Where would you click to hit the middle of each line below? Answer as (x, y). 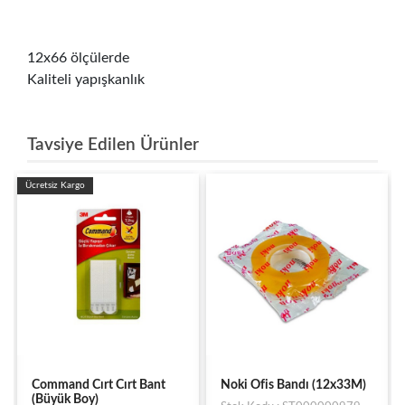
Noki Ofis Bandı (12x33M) (293, 385)
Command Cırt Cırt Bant (99, 385)
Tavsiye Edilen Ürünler (113, 145)
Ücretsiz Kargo (55, 185)
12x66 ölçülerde (78, 57)
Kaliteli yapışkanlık (86, 79)
